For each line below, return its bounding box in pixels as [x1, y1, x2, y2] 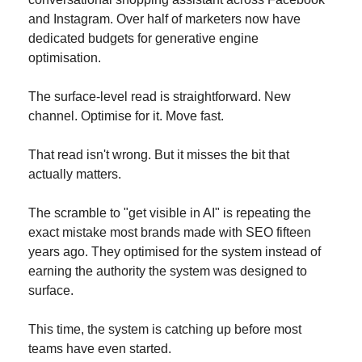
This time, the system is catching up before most [28, 322, 301, 337]
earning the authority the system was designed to [28, 264, 307, 279]
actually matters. [28, 167, 121, 182]
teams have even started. [28, 342, 171, 356]
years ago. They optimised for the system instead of [28, 245, 321, 259]
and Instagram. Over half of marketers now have [28, 12, 301, 27]
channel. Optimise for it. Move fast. [28, 109, 224, 124]
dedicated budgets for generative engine [28, 32, 259, 46]
